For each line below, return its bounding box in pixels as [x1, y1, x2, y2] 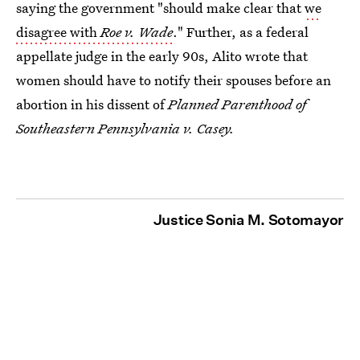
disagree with [16, 22, 100, 42]
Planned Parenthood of [168, 95, 306, 114]
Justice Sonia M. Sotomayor [153, 211, 344, 229]
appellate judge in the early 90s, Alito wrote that [16, 47, 308, 66]
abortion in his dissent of [16, 95, 168, 114]
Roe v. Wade [100, 22, 173, 42]
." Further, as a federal [173, 22, 309, 42]
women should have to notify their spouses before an [16, 71, 331, 90]
